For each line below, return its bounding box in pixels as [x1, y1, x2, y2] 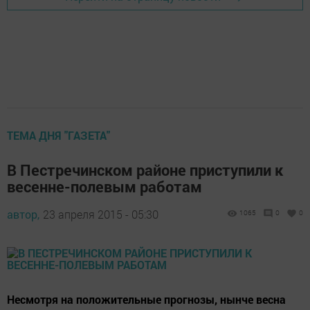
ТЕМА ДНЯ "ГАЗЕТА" [7, 128, 110, 143]
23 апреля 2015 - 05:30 [43, 207, 158, 221]
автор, [7, 207, 39, 221]
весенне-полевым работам [7, 176, 202, 197]
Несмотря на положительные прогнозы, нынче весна [7, 292, 286, 307]
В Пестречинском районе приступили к [7, 160, 283, 180]
